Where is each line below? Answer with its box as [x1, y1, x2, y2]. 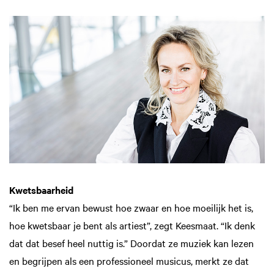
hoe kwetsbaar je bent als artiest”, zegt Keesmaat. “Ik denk [9, 218, 255, 232]
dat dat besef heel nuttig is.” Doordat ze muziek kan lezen [9, 236, 254, 250]
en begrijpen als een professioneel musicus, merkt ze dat [9, 254, 249, 268]
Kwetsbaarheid [9, 183, 73, 197]
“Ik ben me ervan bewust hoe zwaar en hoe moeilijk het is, [9, 201, 253, 215]
